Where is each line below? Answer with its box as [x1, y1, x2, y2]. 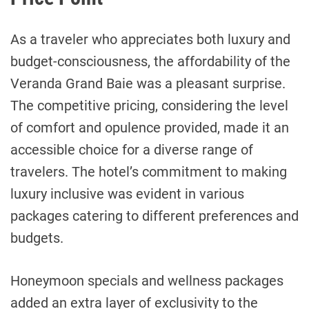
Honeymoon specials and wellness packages [10, 272, 283, 290]
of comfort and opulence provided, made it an [10, 119, 289, 137]
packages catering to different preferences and [10, 208, 299, 225]
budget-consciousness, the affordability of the [10, 53, 290, 70]
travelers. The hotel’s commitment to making [10, 163, 287, 181]
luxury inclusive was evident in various [10, 186, 244, 203]
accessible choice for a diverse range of [10, 141, 253, 159]
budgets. [10, 230, 63, 247]
